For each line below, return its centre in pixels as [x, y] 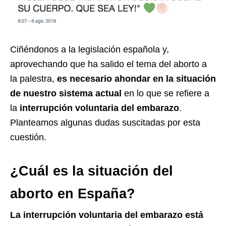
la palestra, [32, 78]
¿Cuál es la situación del [92, 171]
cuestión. [28, 137]
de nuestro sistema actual [66, 93]
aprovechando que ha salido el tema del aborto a [108, 64]
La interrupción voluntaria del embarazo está [107, 215]
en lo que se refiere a [165, 93]
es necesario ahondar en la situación [135, 78]
